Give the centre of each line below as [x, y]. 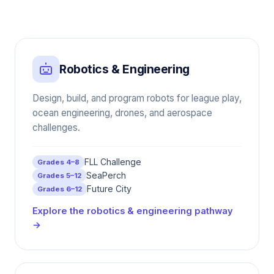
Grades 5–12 [59, 176]
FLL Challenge [113, 162]
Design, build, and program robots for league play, [137, 98]
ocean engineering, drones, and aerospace [122, 113]
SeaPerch [106, 175]
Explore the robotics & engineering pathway [133, 211]
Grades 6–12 [60, 189]
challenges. [56, 128]
